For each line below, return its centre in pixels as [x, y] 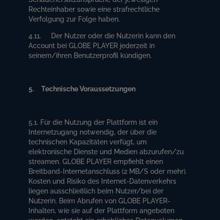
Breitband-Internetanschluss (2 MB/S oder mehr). [108, 171]
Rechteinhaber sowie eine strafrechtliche [94, 9]
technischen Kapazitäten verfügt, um [88, 142]
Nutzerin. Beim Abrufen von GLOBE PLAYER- [100, 201]
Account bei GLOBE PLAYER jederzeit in [92, 45]
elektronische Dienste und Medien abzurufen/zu [106, 151]
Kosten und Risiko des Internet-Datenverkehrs [103, 181]
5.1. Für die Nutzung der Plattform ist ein [93, 122]
